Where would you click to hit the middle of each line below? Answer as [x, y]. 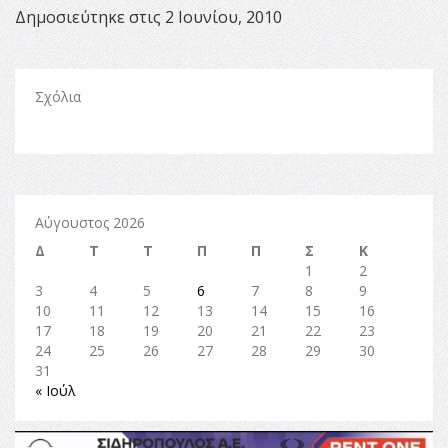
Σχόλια [58, 96]
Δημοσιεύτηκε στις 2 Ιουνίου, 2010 [148, 16]
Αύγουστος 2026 [90, 222]
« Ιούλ [55, 390]
